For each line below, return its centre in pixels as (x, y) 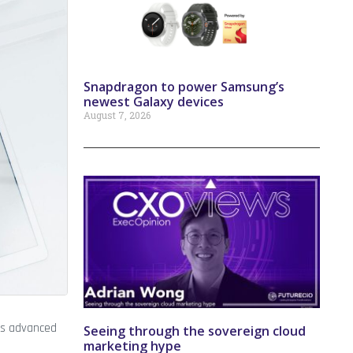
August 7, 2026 (117, 115)
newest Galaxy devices (154, 102)
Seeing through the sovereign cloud (195, 331)
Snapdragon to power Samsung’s (184, 87)
